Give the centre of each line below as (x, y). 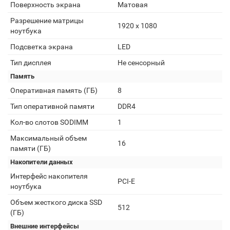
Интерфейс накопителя (49, 176)
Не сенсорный (141, 63)
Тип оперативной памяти (52, 106)
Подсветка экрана (42, 47)
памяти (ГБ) (31, 148)
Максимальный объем (49, 138)
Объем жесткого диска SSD (56, 202)
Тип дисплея (31, 63)
